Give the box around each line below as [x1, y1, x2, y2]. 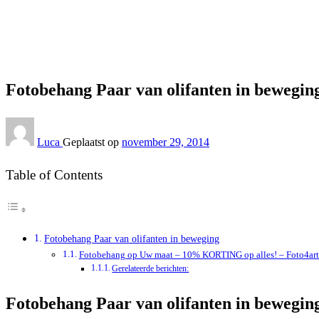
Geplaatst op [63, 135, 119, 148]
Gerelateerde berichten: [112, 263, 189, 273]
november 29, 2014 [122, 135, 209, 148]
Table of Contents [6, 167, 103, 182]
